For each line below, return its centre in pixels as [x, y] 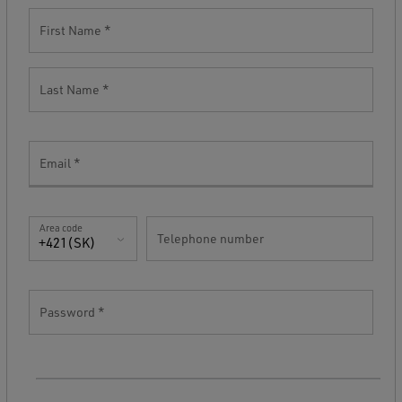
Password [69, 312]
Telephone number [211, 238]
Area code [61, 228]
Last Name [71, 89]
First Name [72, 30]
